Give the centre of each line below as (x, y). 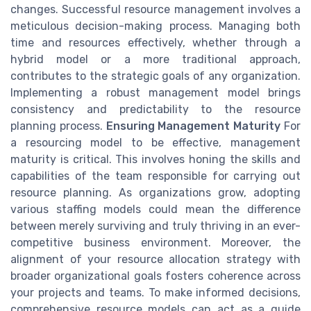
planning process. (58, 126)
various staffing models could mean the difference (155, 210)
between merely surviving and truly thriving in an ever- (155, 226)
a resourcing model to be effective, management (155, 143)
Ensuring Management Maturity (193, 126)
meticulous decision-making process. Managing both (155, 26)
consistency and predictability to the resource (155, 110)
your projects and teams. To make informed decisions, (155, 293)
